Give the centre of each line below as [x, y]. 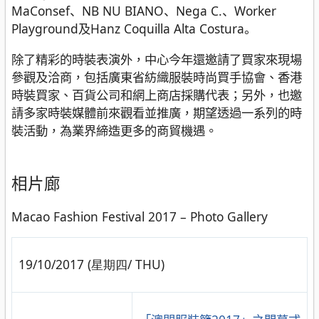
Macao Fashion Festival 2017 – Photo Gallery [140, 216]
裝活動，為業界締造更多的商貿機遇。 [114, 130]
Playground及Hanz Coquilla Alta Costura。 [134, 29]
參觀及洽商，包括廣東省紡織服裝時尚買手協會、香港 [157, 77]
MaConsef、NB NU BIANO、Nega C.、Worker [144, 11]
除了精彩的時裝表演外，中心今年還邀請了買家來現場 [157, 59]
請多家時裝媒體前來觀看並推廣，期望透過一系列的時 [157, 112]
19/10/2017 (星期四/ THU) [91, 265]
